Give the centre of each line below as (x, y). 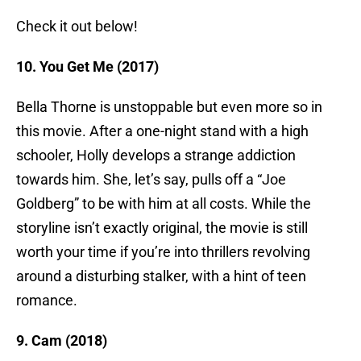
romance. (47, 301)
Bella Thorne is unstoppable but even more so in (169, 107)
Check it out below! (77, 27)
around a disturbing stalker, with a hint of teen (161, 276)
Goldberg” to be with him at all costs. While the (164, 204)
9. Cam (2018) (62, 341)
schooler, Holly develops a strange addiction (156, 156)
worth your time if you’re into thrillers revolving (163, 252)
